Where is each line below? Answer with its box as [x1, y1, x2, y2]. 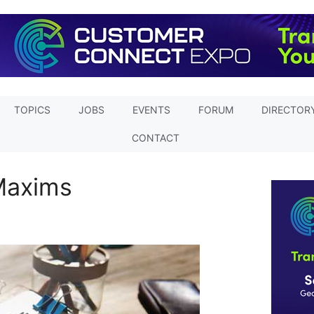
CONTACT [131, 132, 179, 144]
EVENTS [132, 104, 170, 116]
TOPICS [13, 104, 50, 116]
